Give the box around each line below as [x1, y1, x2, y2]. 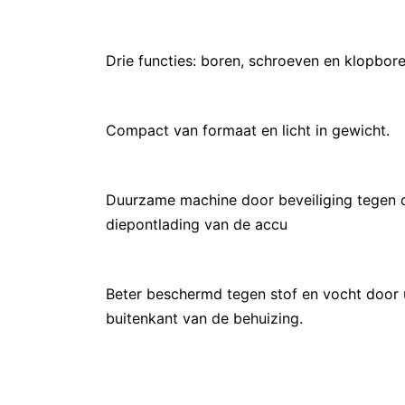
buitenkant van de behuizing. [106, 309, 303, 327]
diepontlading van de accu [106, 215, 287, 233]
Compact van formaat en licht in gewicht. [106, 121, 390, 139]
